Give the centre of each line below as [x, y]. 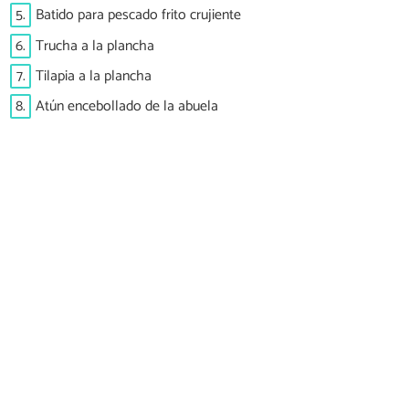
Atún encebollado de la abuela [127, 107]
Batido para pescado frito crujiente [138, 16]
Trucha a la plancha [95, 46]
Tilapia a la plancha [94, 77]
